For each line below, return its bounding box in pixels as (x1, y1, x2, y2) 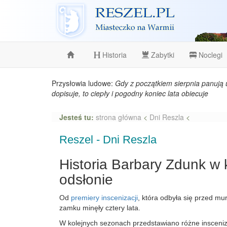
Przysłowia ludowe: (52, 78, 115, 88)
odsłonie (59, 172, 113, 187)
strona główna (96, 112, 143, 122)
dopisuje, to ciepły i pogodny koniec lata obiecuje (52, 88, 208, 98)
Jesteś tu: (59, 112, 96, 122)
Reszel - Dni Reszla (59, 133, 157, 146)
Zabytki (149, 50, 174, 60)
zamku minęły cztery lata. (59, 204, 140, 212)
